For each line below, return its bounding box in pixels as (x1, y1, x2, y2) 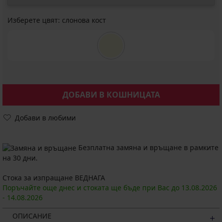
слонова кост (62, 15, 106, 25)
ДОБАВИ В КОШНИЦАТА (62, 89, 160, 100)
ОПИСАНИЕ (12, 211, 52, 221)
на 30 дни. (2, 153, 38, 163)
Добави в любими (15, 112, 76, 122)
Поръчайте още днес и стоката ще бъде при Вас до (2, 182, 181, 192)
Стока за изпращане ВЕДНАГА (2, 172, 105, 182)
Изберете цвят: (7, 15, 62, 25)
